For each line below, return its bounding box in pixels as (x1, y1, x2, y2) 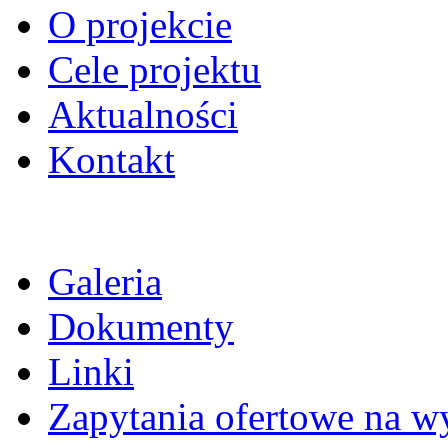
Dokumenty (48, 305, 234, 349)
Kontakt (48, 138, 175, 182)
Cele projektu (48, 48, 261, 92)
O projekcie (48, 3, 232, 47)
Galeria (48, 260, 162, 304)
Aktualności (48, 93, 238, 137)
